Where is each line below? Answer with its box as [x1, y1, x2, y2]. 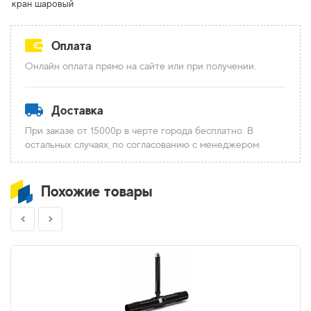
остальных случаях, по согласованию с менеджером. [25, 138, 261, 150]
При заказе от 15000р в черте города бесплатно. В [25, 124, 253, 136]
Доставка [51, 103, 103, 117]
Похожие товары [41, 182, 153, 200]
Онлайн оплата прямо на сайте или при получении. [25, 60, 256, 72]
